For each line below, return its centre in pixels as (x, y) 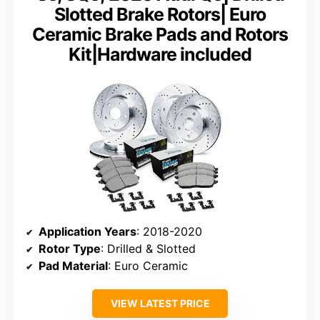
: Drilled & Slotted (148, 248)
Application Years (87, 231)
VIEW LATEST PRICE (160, 303)
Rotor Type (70, 248)
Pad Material (73, 265)
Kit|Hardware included (160, 54)
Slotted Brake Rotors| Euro (160, 14)
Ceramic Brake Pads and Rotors (160, 34)
